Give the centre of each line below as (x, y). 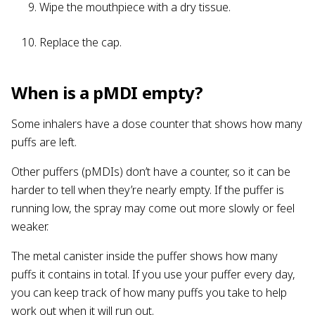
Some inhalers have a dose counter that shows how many (157, 123)
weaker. (31, 226)
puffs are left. (45, 142)
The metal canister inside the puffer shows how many (144, 256)
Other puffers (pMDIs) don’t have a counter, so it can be (151, 171)
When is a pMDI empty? (107, 92)
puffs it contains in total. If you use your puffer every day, (153, 274)
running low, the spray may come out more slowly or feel (153, 208)
